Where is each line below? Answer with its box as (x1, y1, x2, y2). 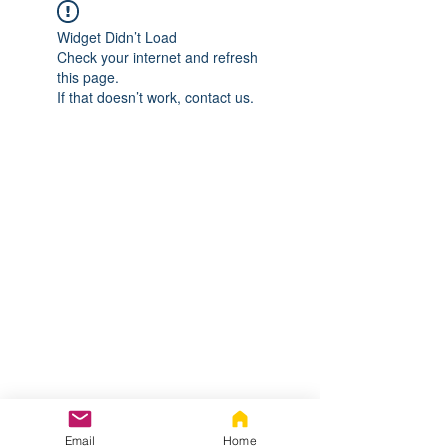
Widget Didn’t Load (57, 27, 177, 47)
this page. (57, 67, 119, 87)
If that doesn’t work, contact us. (57, 87, 254, 107)
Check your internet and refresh (57, 47, 258, 67)
